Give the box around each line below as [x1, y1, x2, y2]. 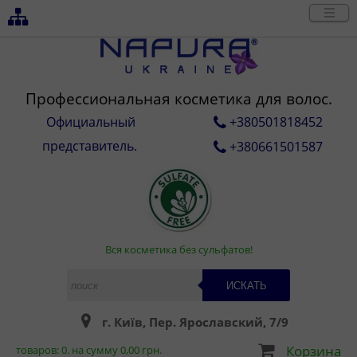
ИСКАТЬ [226, 279, 267, 292]
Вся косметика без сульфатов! [104, 242, 253, 257]
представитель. [41, 137, 137, 155]
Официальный [46, 113, 135, 131]
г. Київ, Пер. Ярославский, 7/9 [101, 314, 288, 330]
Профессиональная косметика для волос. [25, 88, 332, 109]
